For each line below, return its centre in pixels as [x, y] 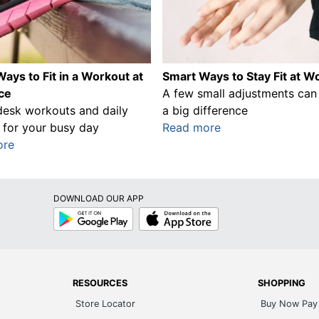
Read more [191, 127]
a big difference [205, 110]
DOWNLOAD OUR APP [98, 198]
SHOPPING [281, 283]
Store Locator [106, 303]
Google [67, 211]
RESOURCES [100, 283]
